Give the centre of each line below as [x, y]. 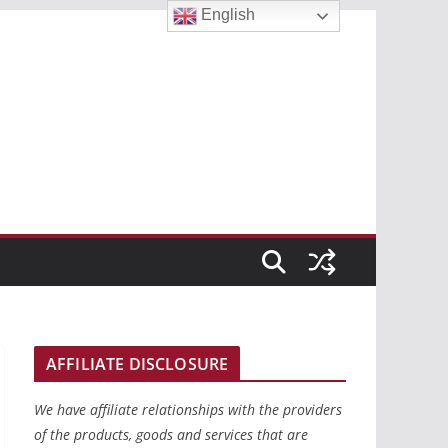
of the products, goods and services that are [171, 435]
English [226, 15]
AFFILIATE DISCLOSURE [137, 364]
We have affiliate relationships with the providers [188, 410]
